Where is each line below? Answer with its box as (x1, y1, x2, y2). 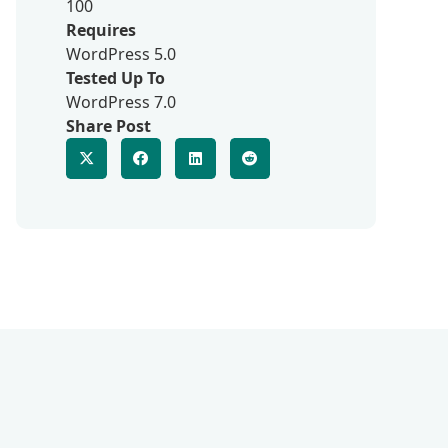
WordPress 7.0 (66, 91, 176, 113)
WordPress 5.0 (66, 43, 176, 65)
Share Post (66, 115, 151, 137)
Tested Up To (66, 67, 165, 89)
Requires (66, 19, 136, 41)
